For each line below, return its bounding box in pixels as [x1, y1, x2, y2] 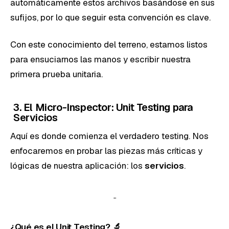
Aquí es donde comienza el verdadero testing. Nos [10, 130, 209, 142]
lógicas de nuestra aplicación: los [10, 159, 145, 171]
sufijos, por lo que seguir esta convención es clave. [10, 11, 211, 23]
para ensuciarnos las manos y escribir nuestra [10, 53, 191, 65]
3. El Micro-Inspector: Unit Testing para [13, 100, 193, 114]
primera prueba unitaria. [10, 68, 103, 80]
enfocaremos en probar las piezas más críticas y [10, 145, 202, 156]
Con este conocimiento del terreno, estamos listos [10, 38, 208, 50]
